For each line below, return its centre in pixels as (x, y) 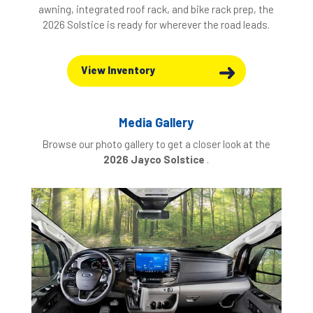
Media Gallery (156, 123)
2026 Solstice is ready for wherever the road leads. (156, 25)
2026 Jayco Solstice (155, 160)
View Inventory (118, 70)
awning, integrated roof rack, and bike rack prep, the (156, 9)
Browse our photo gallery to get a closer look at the (156, 144)
